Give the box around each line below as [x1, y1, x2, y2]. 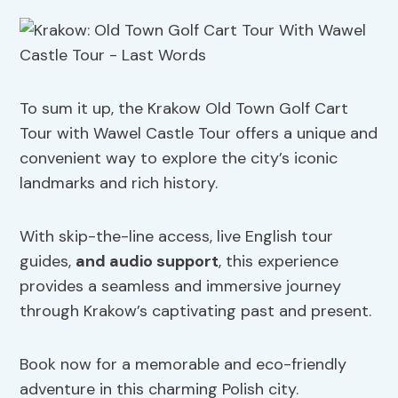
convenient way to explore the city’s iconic [20, 147, 338, 170]
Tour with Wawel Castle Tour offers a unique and [20, 123, 378, 145]
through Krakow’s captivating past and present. [20, 300, 372, 322]
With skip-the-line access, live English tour [20, 226, 334, 248]
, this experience [219, 251, 339, 273]
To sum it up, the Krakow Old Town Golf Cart [20, 98, 349, 120]
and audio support [76, 251, 219, 273]
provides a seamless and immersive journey [20, 275, 342, 298]
